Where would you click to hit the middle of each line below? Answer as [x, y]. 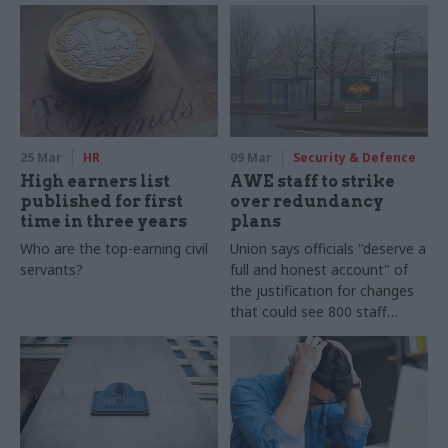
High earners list [95, 181]
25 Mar [41, 157]
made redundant [284, 332]
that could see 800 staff [309, 311]
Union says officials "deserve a [328, 248]
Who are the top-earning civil [114, 248]
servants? [51, 269]
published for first [101, 201]
